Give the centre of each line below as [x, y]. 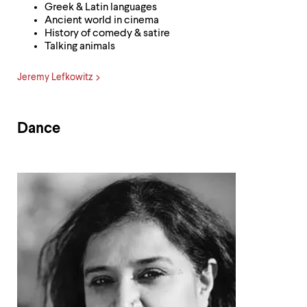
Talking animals [80, 47]
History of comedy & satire [107, 34]
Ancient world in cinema [102, 21]
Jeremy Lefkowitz [55, 77]
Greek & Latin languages [101, 8]
